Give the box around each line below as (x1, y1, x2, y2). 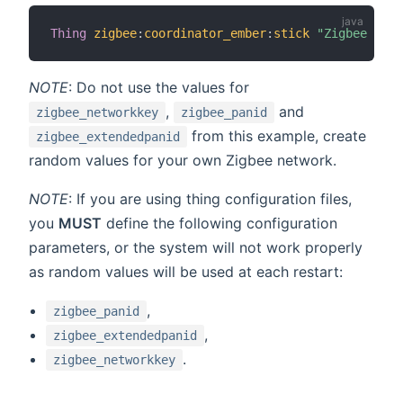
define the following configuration (102, 214, 337, 233)
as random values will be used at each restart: (29, 263, 343, 282)
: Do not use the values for (68, 78, 249, 97)
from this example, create (187, 127, 366, 146)
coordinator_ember (144, 26, 266, 41)
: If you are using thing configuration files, (68, 190, 352, 209)
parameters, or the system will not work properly (29, 238, 363, 257)
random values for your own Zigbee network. (29, 151, 336, 170)
